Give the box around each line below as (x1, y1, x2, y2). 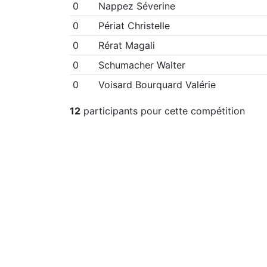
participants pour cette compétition (80, 104, 245, 117)
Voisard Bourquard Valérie (98, 78, 216, 91)
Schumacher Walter (98, 58, 185, 71)
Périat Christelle (98, 19, 170, 32)
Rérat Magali (98, 39, 155, 51)
